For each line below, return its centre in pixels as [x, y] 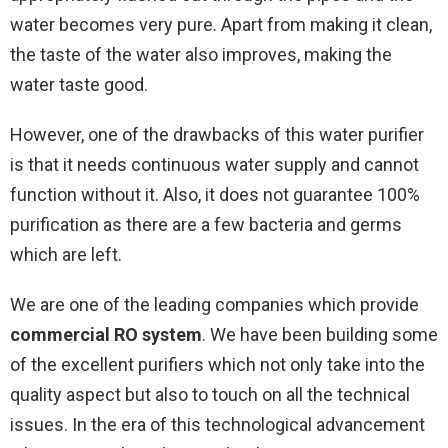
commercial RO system [106, 334]
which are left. [66, 254]
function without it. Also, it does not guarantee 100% [215, 194]
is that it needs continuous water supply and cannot [214, 164]
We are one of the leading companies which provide [214, 304]
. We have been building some [320, 334]
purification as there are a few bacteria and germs [206, 224]
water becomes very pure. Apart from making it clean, [221, 24]
